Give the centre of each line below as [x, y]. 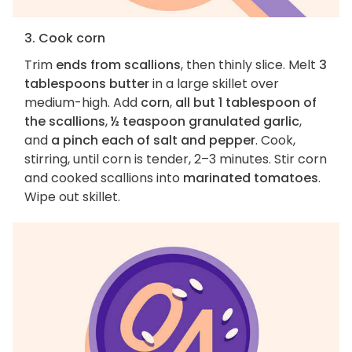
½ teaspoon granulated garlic [205, 121]
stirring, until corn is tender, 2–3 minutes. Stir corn [176, 159]
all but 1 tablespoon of [246, 102]
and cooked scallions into [104, 178]
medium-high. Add [82, 102]
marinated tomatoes [251, 178]
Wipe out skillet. [72, 196]
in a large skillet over [214, 83]
